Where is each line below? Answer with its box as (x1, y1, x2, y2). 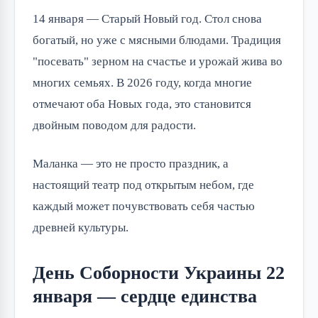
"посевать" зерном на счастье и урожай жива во (33, 54, 283, 68)
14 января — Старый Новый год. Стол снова (33, 11, 262, 26)
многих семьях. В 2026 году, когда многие (33, 75, 252, 89)
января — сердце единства (33, 285, 257, 307)
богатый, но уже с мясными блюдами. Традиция (33, 33, 281, 47)
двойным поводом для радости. (33, 118, 196, 132)
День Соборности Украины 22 (33, 262, 285, 283)
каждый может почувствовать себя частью (33, 199, 255, 213)
